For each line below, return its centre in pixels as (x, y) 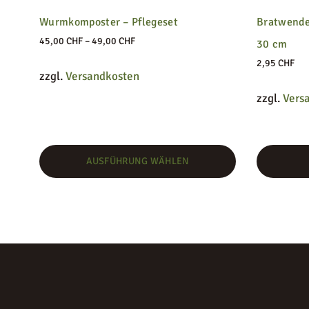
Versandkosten (103, 76)
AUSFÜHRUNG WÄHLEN (138, 161)
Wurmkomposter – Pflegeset (109, 22)
